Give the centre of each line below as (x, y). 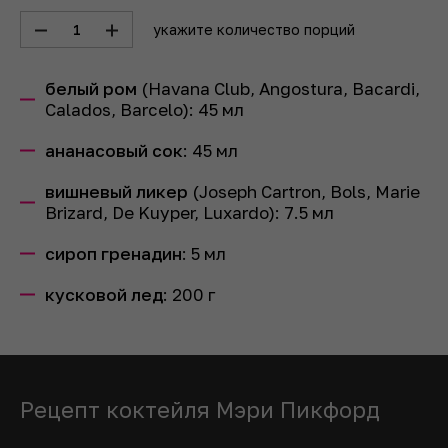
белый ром (91, 88)
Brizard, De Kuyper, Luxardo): (164, 212)
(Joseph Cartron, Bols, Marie (304, 191)
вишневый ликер (116, 191)
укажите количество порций (254, 29)
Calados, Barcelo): (121, 109)
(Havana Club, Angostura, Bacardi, (278, 88)
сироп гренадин (113, 253)
